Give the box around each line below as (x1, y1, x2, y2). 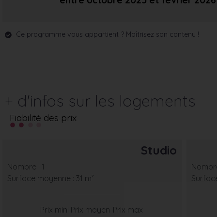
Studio (140, 143, 177, 158)
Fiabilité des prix (10, 112, 77, 124)
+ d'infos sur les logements (5, 91, 196, 111)
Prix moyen (71, 205, 110, 215)
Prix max (113, 205, 143, 215)
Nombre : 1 (7, 162, 45, 172)
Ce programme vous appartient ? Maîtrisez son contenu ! (15, 30, 199, 39)
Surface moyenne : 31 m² (7, 173, 94, 184)
